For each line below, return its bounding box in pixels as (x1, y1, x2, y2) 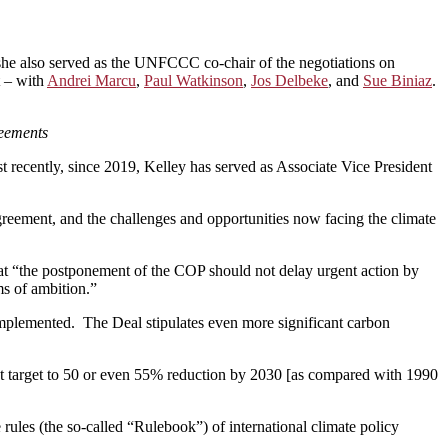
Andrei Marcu (47, 71, 136, 89)
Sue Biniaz (363, 71, 432, 89)
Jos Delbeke (251, 71, 328, 89)
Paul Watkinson (144, 71, 243, 89)
